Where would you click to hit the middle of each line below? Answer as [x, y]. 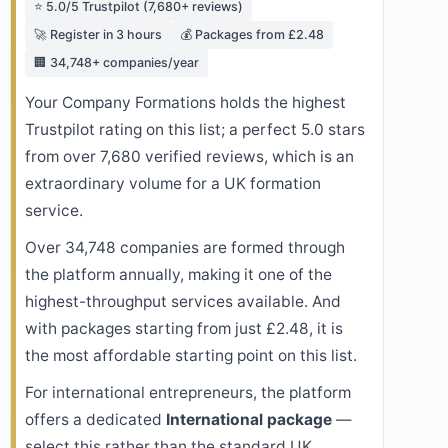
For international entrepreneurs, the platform [188, 393]
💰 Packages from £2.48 [252, 35]
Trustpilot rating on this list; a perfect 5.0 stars [195, 130]
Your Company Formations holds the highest [185, 103]
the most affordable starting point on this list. [191, 356]
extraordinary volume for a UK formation [173, 184]
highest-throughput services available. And [183, 302]
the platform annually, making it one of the [178, 275]
